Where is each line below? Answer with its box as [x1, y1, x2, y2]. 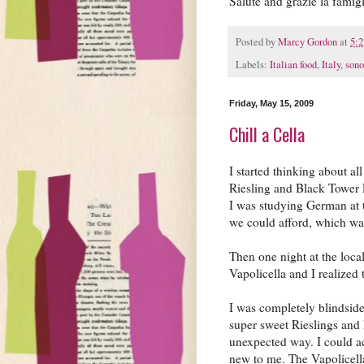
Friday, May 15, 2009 [229, 97, 314, 108]
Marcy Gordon [278, 35, 337, 50]
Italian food [270, 57, 317, 71]
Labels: [236, 57, 270, 71]
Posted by [236, 35, 278, 50]
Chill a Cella [229, 121, 305, 148]
